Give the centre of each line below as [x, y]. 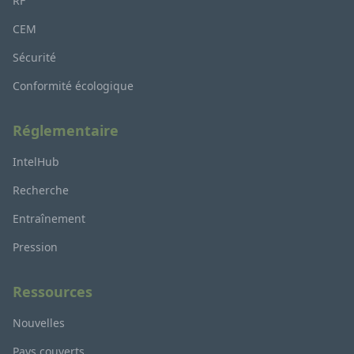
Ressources [53, 292]
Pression [35, 247]
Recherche [41, 190]
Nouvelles [39, 323]
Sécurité [34, 58]
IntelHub [36, 162]
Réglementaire [66, 131]
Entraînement [49, 219]
